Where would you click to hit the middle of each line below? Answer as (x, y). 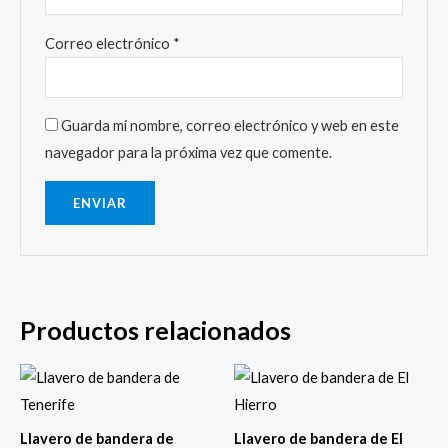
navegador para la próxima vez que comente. (189, 153)
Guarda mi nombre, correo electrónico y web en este (230, 126)
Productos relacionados (155, 330)
